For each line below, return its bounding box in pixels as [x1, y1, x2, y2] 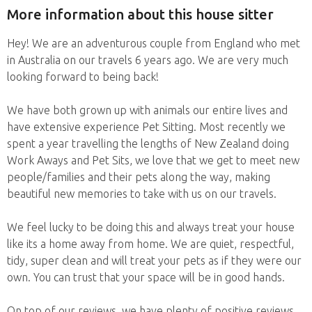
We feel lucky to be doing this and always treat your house [7, 220, 295, 233]
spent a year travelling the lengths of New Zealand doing [7, 136, 289, 150]
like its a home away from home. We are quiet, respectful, [7, 237, 294, 250]
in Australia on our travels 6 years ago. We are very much [7, 53, 288, 66]
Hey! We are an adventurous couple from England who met [7, 36, 300, 49]
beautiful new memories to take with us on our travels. [7, 187, 276, 200]
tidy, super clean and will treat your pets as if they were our [7, 253, 302, 267]
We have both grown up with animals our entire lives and [7, 103, 288, 116]
